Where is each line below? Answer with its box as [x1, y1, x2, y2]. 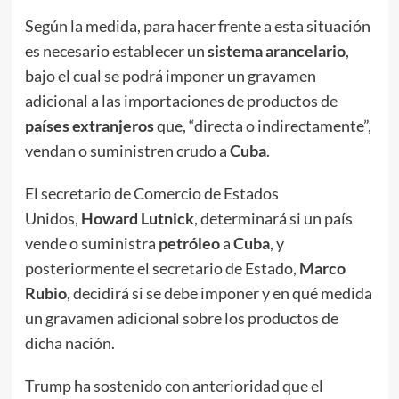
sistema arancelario [204, 41, 346, 61]
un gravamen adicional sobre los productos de [24, 308, 338, 329]
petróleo [158, 233, 220, 254]
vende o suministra [24, 233, 159, 254]
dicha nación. [24, 333, 115, 354]
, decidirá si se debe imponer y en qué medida [66, 283, 372, 304]
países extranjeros [24, 116, 154, 136]
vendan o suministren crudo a [24, 141, 230, 161]
